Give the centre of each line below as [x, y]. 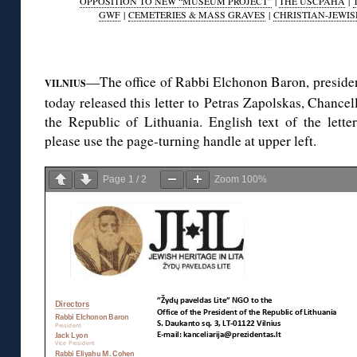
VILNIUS [65, 84]
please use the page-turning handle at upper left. [180, 141]
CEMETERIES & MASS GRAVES [197, 15]
